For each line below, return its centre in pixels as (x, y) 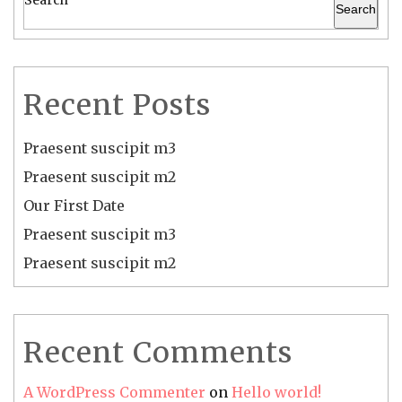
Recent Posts (117, 105)
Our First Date (74, 205)
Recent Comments (158, 352)
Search (356, 9)
